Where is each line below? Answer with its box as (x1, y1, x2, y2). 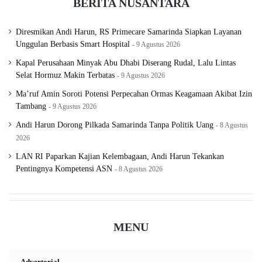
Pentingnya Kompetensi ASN (16, 164, 112, 174)
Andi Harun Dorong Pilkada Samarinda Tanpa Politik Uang (16, 120, 213, 130)
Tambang (16, 102, 46, 111)
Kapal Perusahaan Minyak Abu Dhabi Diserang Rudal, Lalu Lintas (16, 58, 236, 68)
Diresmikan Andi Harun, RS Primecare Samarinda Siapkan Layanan (16, 27, 242, 37)
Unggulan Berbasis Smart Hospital (16, 40, 130, 49)
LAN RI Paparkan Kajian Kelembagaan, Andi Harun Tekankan (16, 152, 224, 161)
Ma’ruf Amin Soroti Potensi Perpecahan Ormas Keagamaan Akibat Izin (16, 89, 252, 99)
